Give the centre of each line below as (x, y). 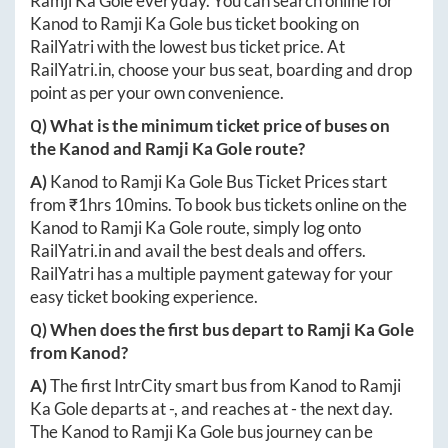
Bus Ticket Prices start (305, 182)
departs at (128, 409)
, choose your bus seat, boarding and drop (261, 70)
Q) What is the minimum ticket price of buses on (210, 126)
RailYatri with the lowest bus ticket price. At (187, 47)
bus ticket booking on (281, 24)
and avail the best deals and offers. (238, 251)
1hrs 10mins (123, 205)
